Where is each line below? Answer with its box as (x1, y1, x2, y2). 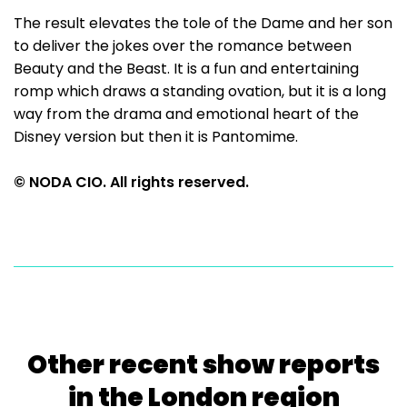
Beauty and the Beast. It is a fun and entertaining (14, 58, 359, 79)
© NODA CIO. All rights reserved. (14, 172, 249, 193)
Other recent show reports (27, 347, 380, 382)
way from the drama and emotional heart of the (14, 104, 359, 124)
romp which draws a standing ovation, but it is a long (14, 81, 386, 102)
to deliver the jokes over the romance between (14, 35, 352, 56)
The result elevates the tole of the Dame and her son (14, 13, 392, 34)
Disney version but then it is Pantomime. (14, 126, 298, 147)
